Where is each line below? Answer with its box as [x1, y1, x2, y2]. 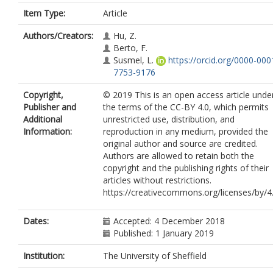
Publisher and [23, 101, 76, 113]
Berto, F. [113, 42, 147, 54]
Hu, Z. [113, 30, 136, 41]
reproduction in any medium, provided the [103, 126, 268, 137]
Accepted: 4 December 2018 [113, 215, 225, 227]
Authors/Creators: [23, 30, 93, 41]
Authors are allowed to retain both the [103, 150, 254, 161]
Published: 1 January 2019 [113, 227, 214, 239]
